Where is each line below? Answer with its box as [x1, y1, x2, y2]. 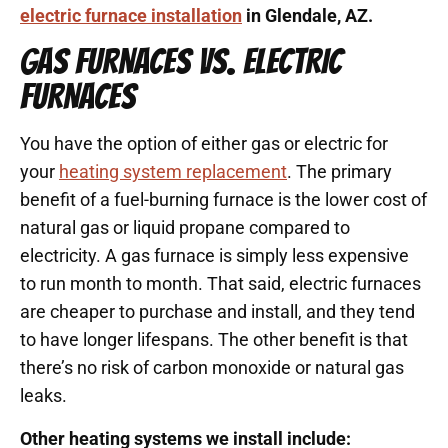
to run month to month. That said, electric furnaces [20, 273, 421, 295]
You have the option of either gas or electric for [20, 133, 388, 155]
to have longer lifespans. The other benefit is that [20, 329, 408, 351]
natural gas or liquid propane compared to [20, 217, 350, 239]
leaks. [20, 385, 67, 407]
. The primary [287, 161, 392, 183]
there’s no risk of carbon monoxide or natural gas [20, 357, 404, 379]
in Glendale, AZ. [242, 5, 373, 27]
